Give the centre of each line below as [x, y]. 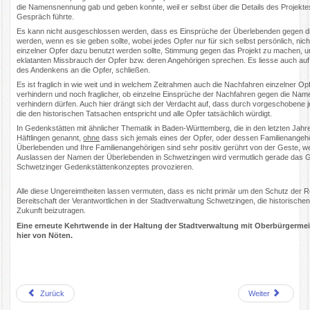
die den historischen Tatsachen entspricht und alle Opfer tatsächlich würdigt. [145, 114]
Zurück [53, 294]
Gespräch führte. [46, 16]
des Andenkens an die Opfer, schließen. [84, 70]
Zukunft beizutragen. [52, 211]
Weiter [259, 294]
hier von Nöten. [45, 235]
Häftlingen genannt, [50, 138]
